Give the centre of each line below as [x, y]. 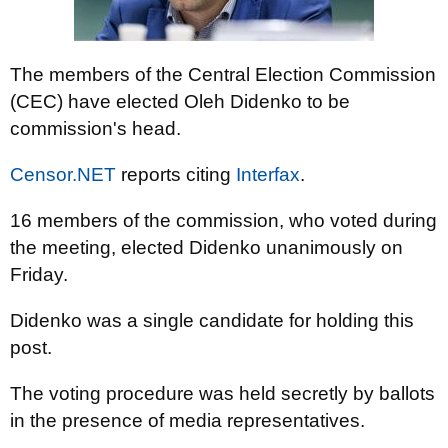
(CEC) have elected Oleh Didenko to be [180, 101]
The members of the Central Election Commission [223, 74]
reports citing [176, 174]
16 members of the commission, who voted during [223, 220]
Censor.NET [63, 174]
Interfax [268, 174]
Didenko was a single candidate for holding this [212, 320]
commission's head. [95, 128]
